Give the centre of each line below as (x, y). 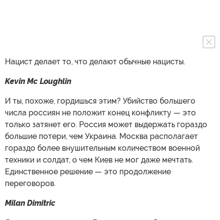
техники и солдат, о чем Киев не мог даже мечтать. (99, 160)
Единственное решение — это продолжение (88, 171)
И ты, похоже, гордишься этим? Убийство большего (100, 101)
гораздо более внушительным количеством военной (102, 148)
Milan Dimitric (30, 203)
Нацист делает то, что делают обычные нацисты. (95, 61)
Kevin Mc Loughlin (38, 81)
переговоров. (30, 183)
